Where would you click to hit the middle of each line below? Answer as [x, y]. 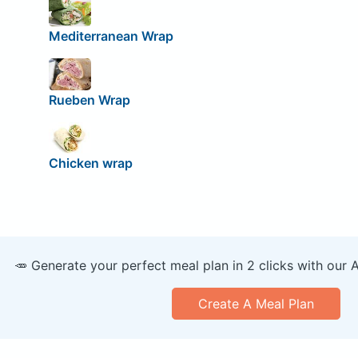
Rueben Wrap [89, 99]
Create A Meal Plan [256, 304]
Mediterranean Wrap [111, 36]
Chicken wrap [90, 163]
